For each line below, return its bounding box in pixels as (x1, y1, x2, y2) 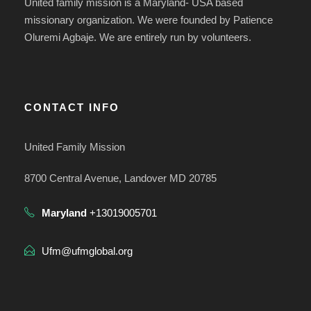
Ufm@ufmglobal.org (42, 245, 133, 258)
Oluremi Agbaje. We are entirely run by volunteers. (24, 31, 251, 44)
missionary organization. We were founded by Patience (24, 14, 273, 26)
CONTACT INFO (24, 101, 119, 114)
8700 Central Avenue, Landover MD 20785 (24, 172, 217, 185)
